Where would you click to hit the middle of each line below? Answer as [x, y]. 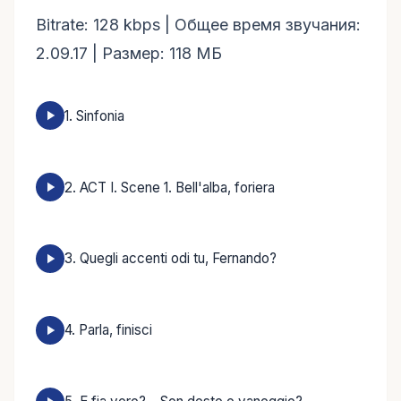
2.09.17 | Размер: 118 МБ [129, 53]
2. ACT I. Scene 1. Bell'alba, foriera [170, 187]
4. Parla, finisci [108, 330]
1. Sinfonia [94, 115]
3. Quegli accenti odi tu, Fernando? [171, 259]
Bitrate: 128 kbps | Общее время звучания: [198, 25]
